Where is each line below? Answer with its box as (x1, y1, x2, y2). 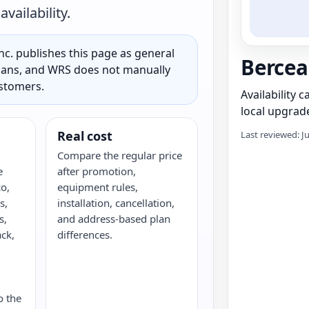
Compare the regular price (57, 148, 183, 162)
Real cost (57, 128, 112, 144)
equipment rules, (57, 180, 139, 194)
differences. (57, 228, 113, 241)
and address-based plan (57, 212, 171, 226)
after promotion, (57, 164, 137, 178)
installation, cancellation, (57, 196, 175, 210)
